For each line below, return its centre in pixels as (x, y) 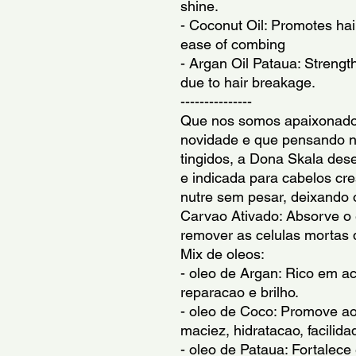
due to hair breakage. (248, 82)
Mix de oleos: (222, 254)
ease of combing (233, 44)
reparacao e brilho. (240, 292)
